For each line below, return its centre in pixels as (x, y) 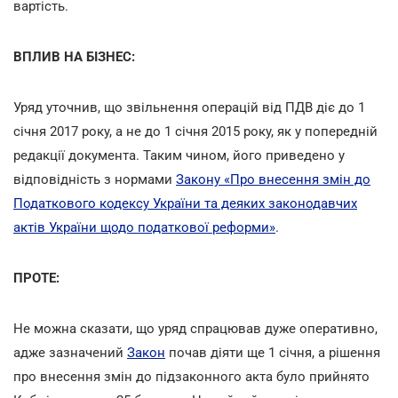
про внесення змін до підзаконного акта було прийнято (191, 376)
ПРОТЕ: (36, 278)
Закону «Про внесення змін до (273, 179)
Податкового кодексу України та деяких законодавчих (185, 203)
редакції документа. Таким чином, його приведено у (179, 155)
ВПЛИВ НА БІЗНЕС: (74, 56)
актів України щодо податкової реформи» (144, 227)
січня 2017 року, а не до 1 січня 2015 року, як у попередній (195, 131)
